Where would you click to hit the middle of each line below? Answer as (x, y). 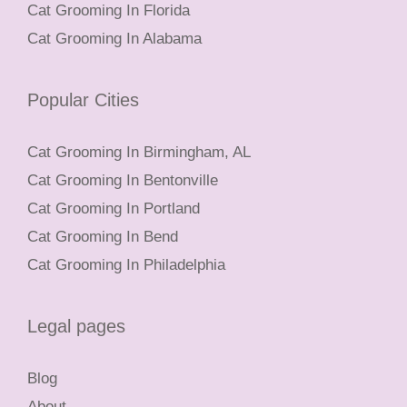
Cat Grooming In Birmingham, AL (139, 153)
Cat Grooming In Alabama (114, 39)
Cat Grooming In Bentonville (123, 181)
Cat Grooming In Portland (114, 209)
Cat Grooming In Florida (109, 11)
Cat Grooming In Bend (103, 237)
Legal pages (76, 327)
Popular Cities (83, 100)
